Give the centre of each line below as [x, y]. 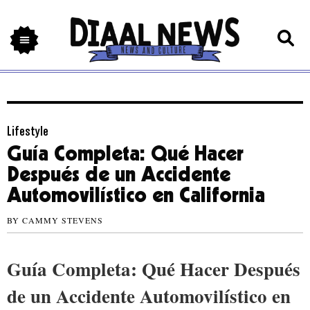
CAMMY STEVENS [61, 220]
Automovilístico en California [136, 198]
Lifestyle [28, 131]
